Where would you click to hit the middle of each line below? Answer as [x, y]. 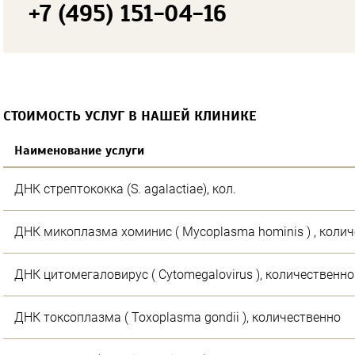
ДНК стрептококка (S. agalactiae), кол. [125, 189]
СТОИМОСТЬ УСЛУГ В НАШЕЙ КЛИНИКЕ [130, 115]
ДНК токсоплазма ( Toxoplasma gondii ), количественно [177, 317]
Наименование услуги [79, 150]
